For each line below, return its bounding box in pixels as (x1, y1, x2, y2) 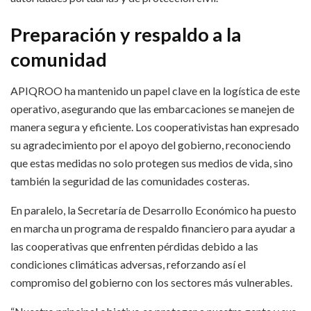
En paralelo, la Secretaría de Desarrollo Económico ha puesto (10, 203, 296, 217)
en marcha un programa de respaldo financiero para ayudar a (10, 221, 295, 235)
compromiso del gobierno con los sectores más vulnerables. (10, 275, 292, 289)
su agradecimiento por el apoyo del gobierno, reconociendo (10, 137, 291, 151)
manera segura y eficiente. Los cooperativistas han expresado (10, 119, 299, 133)
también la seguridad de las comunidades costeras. (10, 174, 249, 187)
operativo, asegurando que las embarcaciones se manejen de (10, 101, 294, 115)
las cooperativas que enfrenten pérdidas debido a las (10, 239, 258, 253)
